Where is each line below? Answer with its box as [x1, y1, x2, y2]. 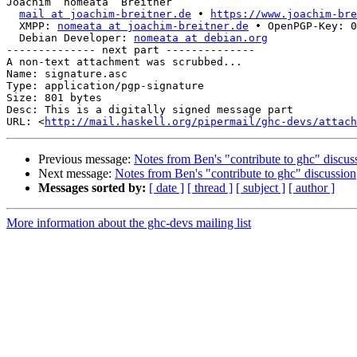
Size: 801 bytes [6, 92, 102, 104]
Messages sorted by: [38, 181, 146, 195]
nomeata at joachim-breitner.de [57, 20, 249, 33]
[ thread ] [187, 181, 233, 195]
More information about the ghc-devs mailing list [6, 216, 251, 230]
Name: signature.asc [6, 68, 127, 80]
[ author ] [288, 181, 335, 195]
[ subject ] [236, 181, 285, 195]
